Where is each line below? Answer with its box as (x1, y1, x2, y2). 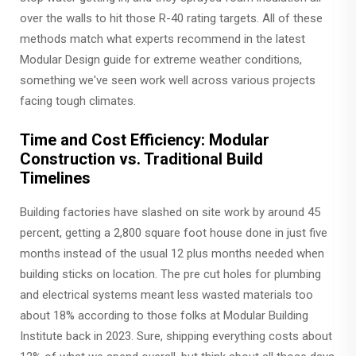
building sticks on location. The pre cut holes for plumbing (20, 267, 321, 281)
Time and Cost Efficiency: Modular (20, 130, 269, 149)
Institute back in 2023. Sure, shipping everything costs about (20, 329, 332, 343)
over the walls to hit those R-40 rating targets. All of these (20, 11, 323, 25)
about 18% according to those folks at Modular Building (20, 308, 308, 323)
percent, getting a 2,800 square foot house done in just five (20, 226, 327, 240)
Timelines (20, 168, 91, 188)
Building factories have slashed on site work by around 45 (20, 205, 320, 219)
